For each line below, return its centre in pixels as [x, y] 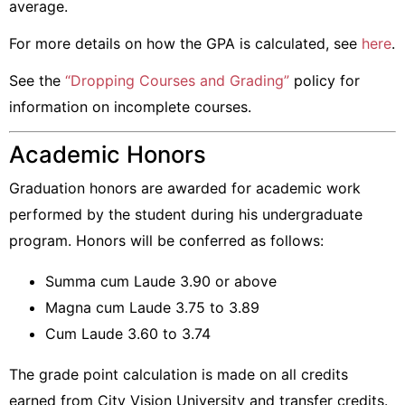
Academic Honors [108, 154]
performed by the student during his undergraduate [186, 214]
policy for [325, 80]
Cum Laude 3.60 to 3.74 [128, 334]
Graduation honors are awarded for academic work [185, 188]
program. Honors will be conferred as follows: [166, 240]
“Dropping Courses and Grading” [177, 80]
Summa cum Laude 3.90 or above [161, 281]
